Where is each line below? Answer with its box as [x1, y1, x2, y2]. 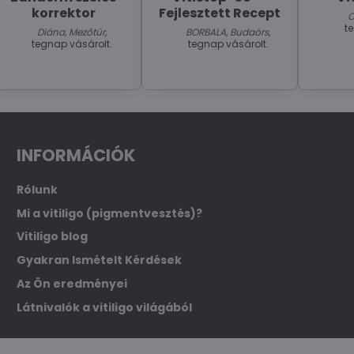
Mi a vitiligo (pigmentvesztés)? [16, 205, 202, 221]
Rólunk [16, 181, 58, 198]
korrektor [31, 3, 96, 22]
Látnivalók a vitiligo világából [16, 299, 192, 315]
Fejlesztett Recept [158, 3, 281, 22]
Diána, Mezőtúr [37, 24, 106, 39]
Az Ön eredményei [16, 275, 127, 292]
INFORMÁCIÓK [16, 143, 135, 167]
